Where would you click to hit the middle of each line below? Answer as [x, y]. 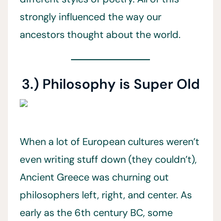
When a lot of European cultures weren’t [110, 141]
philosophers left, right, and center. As [106, 195]
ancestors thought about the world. [100, 34]
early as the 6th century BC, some [96, 212]
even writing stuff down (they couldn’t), [108, 159]
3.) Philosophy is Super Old [110, 84]
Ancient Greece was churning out [94, 177]
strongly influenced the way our [91, 17]
